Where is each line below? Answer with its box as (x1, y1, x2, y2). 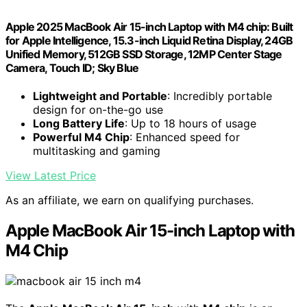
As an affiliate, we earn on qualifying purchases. (5, 193, 254, 208)
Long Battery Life (33, 116, 125, 131)
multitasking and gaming (33, 144, 160, 158)
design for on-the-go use (33, 103, 163, 117)
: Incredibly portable (167, 89, 272, 103)
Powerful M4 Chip (33, 130, 130, 145)
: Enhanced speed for (130, 130, 240, 145)
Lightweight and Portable (33, 89, 167, 103)
